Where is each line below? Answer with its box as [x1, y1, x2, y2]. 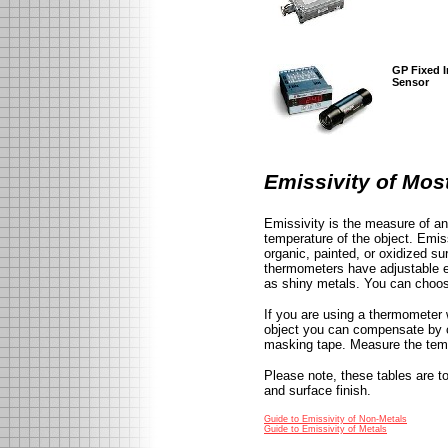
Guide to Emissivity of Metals [264, 424, 387, 435]
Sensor [392, 76, 429, 88]
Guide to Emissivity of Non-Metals [264, 414, 407, 425]
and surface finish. [264, 383, 371, 399]
